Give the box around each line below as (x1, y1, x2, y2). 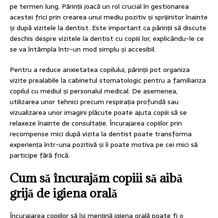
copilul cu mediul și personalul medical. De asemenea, (10, 86, 178, 97)
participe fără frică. (10, 150, 70, 161)
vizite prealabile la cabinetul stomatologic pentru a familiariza (10, 75, 206, 86)
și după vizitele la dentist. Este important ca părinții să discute (10, 22, 206, 34)
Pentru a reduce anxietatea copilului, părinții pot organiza (10, 64, 190, 75)
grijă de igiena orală (10, 185, 117, 201)
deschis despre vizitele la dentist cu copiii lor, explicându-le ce (10, 33, 204, 44)
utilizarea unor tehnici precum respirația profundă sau (10, 96, 179, 108)
